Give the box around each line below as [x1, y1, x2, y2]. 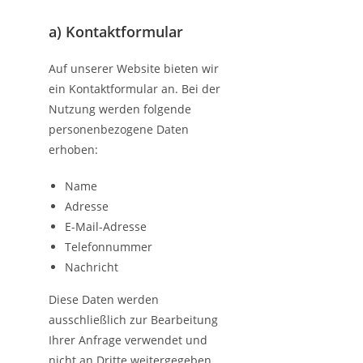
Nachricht [65, 259, 118, 275]
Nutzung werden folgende [49, 101, 191, 117]
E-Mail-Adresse [65, 219, 147, 234]
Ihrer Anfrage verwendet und [49, 332, 207, 348]
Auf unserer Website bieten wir [49, 61, 219, 76]
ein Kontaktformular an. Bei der [49, 81, 220, 96]
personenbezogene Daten [49, 122, 189, 137]
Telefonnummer [65, 239, 152, 254]
